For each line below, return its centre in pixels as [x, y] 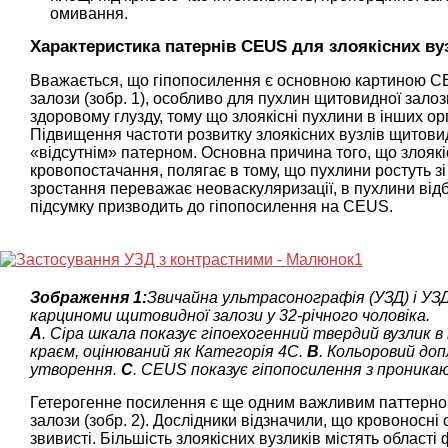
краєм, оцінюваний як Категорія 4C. [168, 351]
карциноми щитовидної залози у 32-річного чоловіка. [230, 315]
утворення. [75, 369]
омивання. [89, 13]
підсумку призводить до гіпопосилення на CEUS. [211, 206]
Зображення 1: [88, 297]
